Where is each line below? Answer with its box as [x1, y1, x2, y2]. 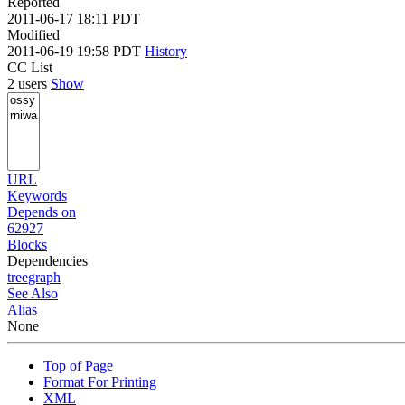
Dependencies [7, 252, 88, 268]
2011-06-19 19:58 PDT [7, 42, 145, 59]
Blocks [7, 236, 47, 252]
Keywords [7, 187, 67, 203]
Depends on [7, 203, 76, 220]
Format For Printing [43, 373, 156, 390]
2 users [7, 75, 51, 91]
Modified [7, 26, 60, 42]
